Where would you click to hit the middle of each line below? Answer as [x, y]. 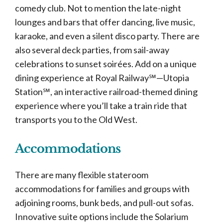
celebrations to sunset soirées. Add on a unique [106, 64]
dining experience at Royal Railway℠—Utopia [102, 78]
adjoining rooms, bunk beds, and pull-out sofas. [104, 203]
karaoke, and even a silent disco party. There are [107, 36]
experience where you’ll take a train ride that [101, 106]
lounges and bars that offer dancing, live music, [105, 22]
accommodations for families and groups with [102, 189]
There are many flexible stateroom [82, 175]
